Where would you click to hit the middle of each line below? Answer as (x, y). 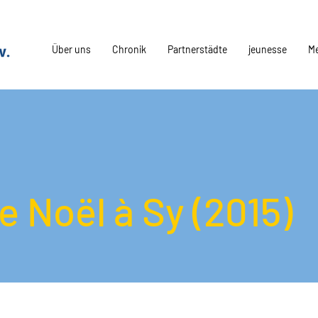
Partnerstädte (197, 49)
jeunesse (268, 49)
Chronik (129, 49)
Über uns (71, 49)
